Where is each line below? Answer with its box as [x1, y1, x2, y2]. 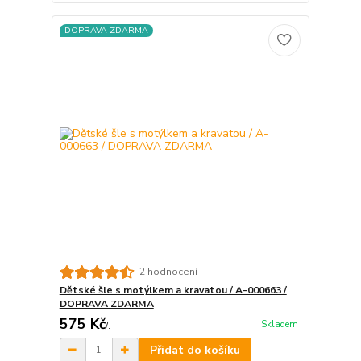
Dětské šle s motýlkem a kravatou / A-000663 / [59, 283, 287, 297]
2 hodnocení [139, 265, 197, 279]
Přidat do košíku [149, 342, 240, 358]
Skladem [260, 318, 298, 331]
